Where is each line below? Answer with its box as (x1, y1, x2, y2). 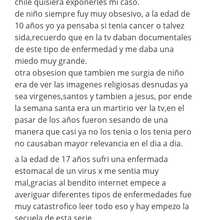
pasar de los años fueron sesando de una (15, 114, 168, 125)
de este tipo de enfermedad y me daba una (15, 43, 174, 55)
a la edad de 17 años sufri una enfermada (15, 153, 168, 165)
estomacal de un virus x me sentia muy (15, 165, 159, 176)
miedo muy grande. (15, 55, 87, 66)
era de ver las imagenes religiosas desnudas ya (15, 79, 188, 90)
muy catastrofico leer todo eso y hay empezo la (15, 200, 189, 212)
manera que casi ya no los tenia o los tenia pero (15, 126, 192, 137)
